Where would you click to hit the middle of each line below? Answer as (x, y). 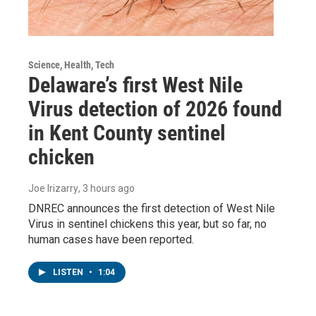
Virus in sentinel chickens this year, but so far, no (147, 224)
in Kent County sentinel (127, 133)
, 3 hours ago (107, 188)
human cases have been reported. (111, 239)
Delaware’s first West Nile (135, 85)
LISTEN (69, 272)
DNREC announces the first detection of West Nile (152, 208)
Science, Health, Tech (71, 65)
